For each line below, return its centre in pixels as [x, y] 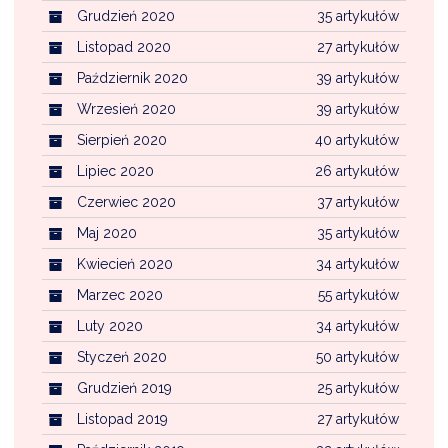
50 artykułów [357, 357]
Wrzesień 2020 [126, 109]
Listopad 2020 [124, 47]
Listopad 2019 [122, 419]
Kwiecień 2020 [125, 264]
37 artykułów [358, 202]
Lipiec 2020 [115, 171]
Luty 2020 [110, 326]
